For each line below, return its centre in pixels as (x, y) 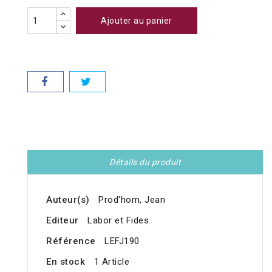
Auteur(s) (68, 200)
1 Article (111, 262)
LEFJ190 (122, 241)
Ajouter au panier (137, 21)
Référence (71, 241)
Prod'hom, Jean (132, 200)
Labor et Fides (118, 221)
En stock (66, 262)
